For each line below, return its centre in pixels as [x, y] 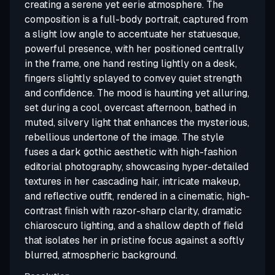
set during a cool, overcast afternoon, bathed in [130, 108]
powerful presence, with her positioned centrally [134, 49]
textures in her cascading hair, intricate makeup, [133, 181]
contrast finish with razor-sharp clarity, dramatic [133, 211]
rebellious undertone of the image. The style [124, 137]
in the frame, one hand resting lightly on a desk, [131, 64]
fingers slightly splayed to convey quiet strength [133, 78]
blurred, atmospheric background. [101, 255]
